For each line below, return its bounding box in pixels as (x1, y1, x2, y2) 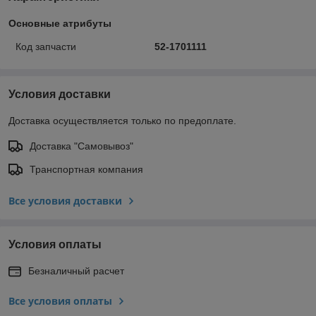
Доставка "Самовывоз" (30, 140, 133, 152)
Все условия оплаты (8, 293, 112, 308)
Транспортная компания (30, 163, 143, 175)
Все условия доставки (8, 193, 122, 207)
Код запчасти (16, 40, 76, 52)
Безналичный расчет (28, 265, 124, 276)
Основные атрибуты (8, 17, 111, 29)
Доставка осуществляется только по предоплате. (8, 114, 236, 126)
